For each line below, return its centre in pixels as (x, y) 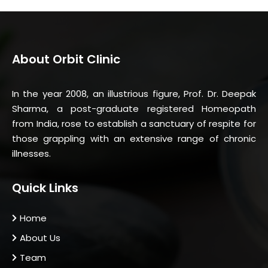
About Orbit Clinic (66, 60)
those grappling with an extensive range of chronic (134, 139)
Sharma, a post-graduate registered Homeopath (134, 109)
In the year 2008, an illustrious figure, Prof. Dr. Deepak (134, 94)
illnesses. (31, 154)
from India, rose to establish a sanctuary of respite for (134, 124)
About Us (40, 238)
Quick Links (45, 188)
